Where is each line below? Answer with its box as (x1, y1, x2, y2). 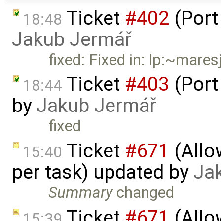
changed (112, 184, 175, 202)
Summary (48, 184, 113, 202)
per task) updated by (12, 161, 193, 184)
